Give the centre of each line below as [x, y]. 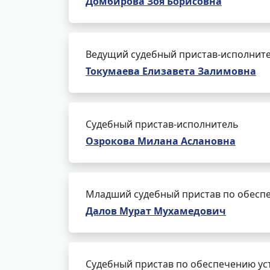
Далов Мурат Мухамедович [156, 211]
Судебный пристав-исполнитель [162, 124]
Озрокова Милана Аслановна [161, 141]
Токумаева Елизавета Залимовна [171, 71]
